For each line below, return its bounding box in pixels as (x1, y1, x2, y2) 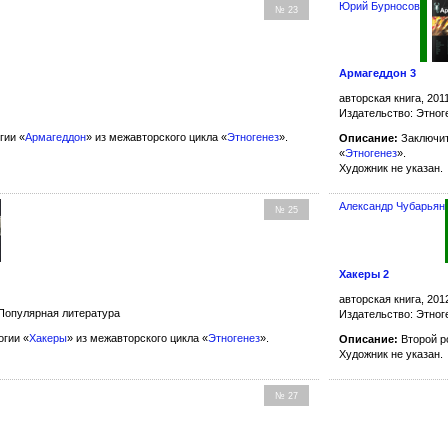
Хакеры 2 (339, 268, 390, 280)
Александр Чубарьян (339, 200, 446, 212)
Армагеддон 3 (339, 67, 417, 79)
